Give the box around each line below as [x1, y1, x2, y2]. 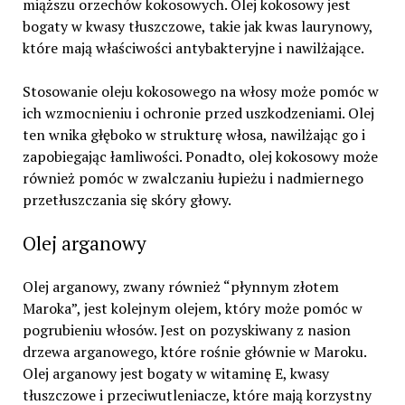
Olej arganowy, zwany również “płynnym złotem [22, 277, 339, 297]
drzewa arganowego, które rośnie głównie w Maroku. [22, 342, 366, 363]
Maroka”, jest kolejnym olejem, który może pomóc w [22, 298, 363, 319]
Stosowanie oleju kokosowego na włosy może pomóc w [22, 81, 379, 102]
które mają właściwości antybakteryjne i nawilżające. [22, 38, 364, 59]
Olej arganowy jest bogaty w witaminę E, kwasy [22, 363, 329, 384]
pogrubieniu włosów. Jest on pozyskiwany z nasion [22, 320, 351, 341]
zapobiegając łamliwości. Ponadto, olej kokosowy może [22, 146, 378, 167]
